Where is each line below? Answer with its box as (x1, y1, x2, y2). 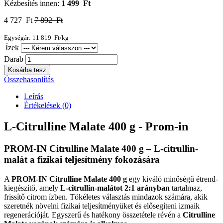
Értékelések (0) (24, 101, 71, 110)
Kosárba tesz (8, 66, 46, 74)
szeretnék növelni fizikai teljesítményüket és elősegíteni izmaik (4, 201, 200, 210)
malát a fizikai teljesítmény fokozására (4, 154, 160, 165)
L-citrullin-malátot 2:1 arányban (60, 183, 170, 192)
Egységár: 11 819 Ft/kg (4, 34, 69, 42)
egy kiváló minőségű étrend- (127, 174, 218, 183)
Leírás (24, 92, 43, 101)
